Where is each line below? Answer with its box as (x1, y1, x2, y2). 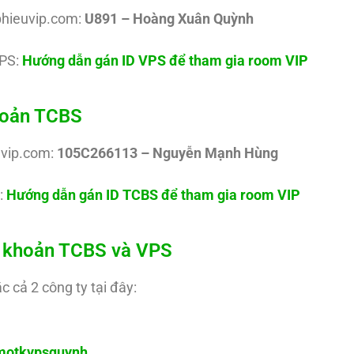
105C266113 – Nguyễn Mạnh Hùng (57, 145, 278, 162)
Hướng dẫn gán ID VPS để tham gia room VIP (22, 52, 308, 70)
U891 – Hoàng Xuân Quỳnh (85, 10, 254, 28)
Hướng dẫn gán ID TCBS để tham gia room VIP (6, 186, 300, 204)
